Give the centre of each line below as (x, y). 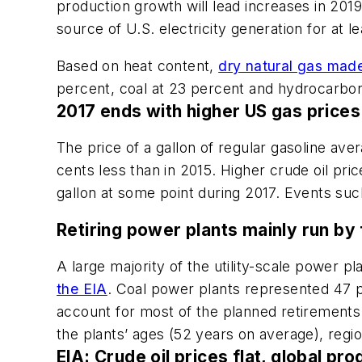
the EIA (82, 289)
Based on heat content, (138, 65)
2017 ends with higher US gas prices (208, 111)
